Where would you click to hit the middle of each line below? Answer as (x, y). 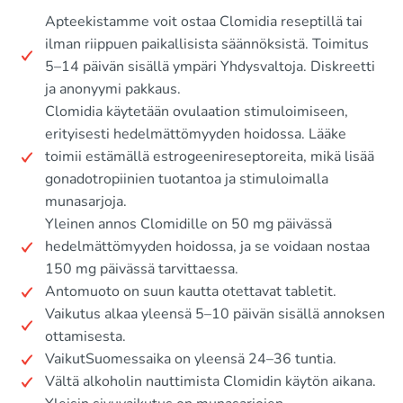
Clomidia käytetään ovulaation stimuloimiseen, (197, 112)
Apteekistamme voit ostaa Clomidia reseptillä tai (204, 22)
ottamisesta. (85, 337)
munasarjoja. (86, 202)
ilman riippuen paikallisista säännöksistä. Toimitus (207, 45)
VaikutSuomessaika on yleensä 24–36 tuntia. (191, 359)
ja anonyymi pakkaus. (113, 90)
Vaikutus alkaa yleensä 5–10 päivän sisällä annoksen (215, 314)
